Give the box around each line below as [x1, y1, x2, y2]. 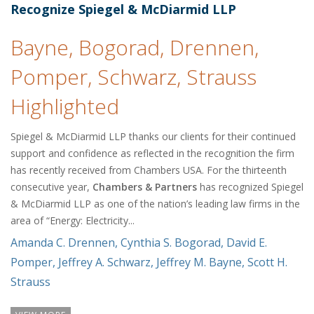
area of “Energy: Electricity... [11, 214, 135, 228]
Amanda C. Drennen [11, 235, 115, 251]
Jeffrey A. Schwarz [58, 254, 151, 271]
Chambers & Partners [93, 180, 197, 194]
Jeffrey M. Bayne [156, 254, 242, 271]
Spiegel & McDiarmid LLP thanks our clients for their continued [11, 130, 296, 144]
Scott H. [247, 254, 287, 271]
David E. [226, 235, 267, 251]
